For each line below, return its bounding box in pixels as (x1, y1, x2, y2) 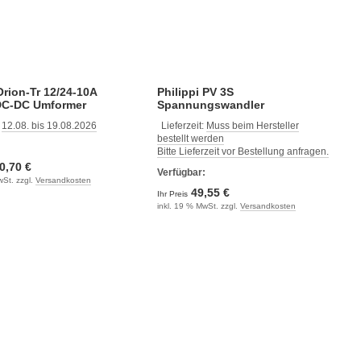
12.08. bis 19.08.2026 (2, 119, 97, 131)
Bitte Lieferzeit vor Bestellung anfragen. (156, 145, 329, 157)
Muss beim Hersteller (205, 119, 299, 131)
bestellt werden (156, 132, 224, 144)
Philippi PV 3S (156, 85, 234, 98)
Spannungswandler (156, 98, 264, 111)
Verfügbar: (156, 166, 205, 178)
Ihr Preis (156, 189, 190, 198)
